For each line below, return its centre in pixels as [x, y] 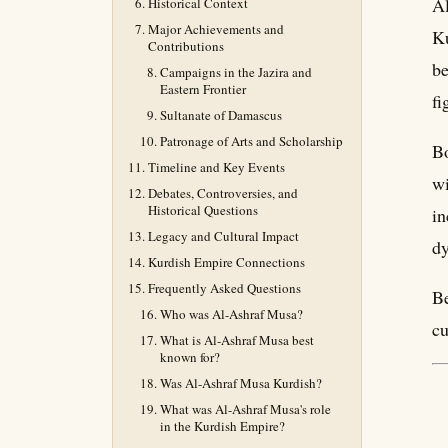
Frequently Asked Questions [224, 288]
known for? [190, 357]
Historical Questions [203, 210]
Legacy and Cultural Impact [223, 236]
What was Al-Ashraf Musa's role [245, 409]
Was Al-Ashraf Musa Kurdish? [241, 383]
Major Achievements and [216, 29]
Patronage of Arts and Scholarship [251, 141]
